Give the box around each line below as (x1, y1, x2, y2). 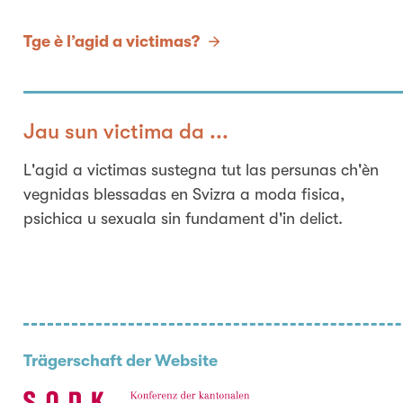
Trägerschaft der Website (22, 351, 218, 370)
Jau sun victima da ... (22, 120, 228, 145)
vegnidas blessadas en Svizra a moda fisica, (22, 184, 345, 203)
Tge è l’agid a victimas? (22, 32, 200, 51)
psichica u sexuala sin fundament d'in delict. (22, 209, 343, 228)
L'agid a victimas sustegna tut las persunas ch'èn (22, 160, 379, 179)
